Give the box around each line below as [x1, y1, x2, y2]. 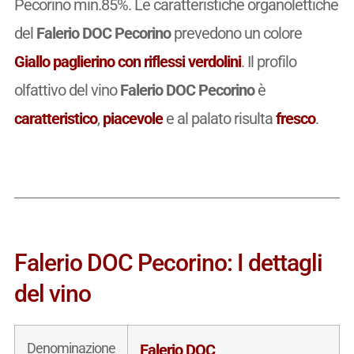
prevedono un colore [170, 23, 302, 43]
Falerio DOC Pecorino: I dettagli [13, 248, 322, 277]
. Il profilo [240, 51, 296, 71]
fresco [275, 108, 315, 128]
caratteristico [13, 108, 97, 128]
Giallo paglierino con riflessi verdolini [13, 51, 241, 71]
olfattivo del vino [13, 80, 120, 100]
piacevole [102, 108, 163, 128]
